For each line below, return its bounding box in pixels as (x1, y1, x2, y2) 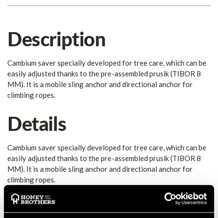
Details (7, 109, 67, 137)
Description (7, 25, 106, 53)
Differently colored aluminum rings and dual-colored (16, 185, 185, 195)
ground (16, 207, 39, 216)
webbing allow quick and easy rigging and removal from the (16, 196, 205, 205)
